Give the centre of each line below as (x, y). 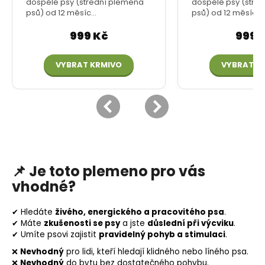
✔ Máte (28, 223)
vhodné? (44, 186)
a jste (134, 223)
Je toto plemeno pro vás (117, 171)
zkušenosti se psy (82, 223)
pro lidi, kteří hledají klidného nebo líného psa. (156, 251)
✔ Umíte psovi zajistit (55, 234)
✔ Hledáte (33, 212)
